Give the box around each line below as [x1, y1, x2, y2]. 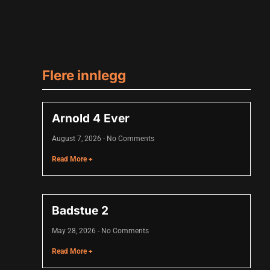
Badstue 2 [52, 203, 109, 218]
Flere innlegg [42, 67, 127, 83]
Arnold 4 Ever [52, 111, 130, 126]
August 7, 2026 [52, 134, 104, 143]
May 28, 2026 [52, 227, 98, 236]
